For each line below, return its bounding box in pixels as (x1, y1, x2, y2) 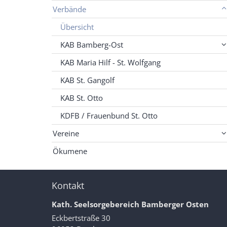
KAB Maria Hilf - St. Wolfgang (60, 57, 161, 68)
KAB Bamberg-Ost (60, 40, 123, 50)
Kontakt (52, 179, 84, 192)
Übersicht (60, 22, 94, 32)
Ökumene (53, 146, 87, 157)
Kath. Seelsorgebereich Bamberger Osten (52, 199, 209, 210)
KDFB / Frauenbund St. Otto (60, 110, 158, 121)
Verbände (53, 4, 86, 15)
